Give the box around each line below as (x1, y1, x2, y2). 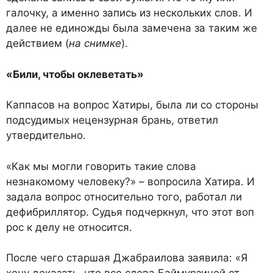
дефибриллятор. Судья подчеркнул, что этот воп (6, 205, 254, 218)
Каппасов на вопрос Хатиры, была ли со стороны (6, 99, 258, 112)
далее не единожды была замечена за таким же (6, 22, 257, 35)
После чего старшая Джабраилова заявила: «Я (6, 252, 247, 264)
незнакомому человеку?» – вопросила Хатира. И (6, 175, 255, 188)
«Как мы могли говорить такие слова (6, 160, 196, 172)
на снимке (69, 37, 121, 50)
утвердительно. (6, 129, 86, 142)
